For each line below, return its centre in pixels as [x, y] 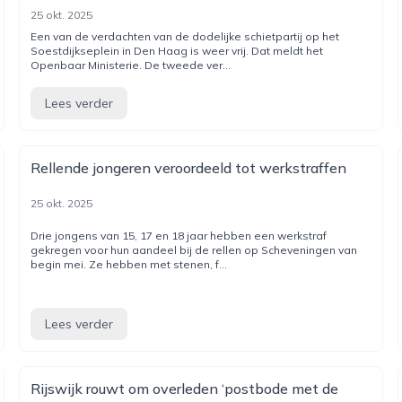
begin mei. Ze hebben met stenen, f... [129, 264]
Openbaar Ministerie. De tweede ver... [131, 65]
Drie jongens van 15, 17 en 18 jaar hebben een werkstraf [179, 236]
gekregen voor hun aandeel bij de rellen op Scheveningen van [194, 250]
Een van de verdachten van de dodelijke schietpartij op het [185, 36]
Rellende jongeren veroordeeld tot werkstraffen [189, 168]
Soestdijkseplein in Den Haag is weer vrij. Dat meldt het [177, 51]
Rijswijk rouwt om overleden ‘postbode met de [185, 389]
